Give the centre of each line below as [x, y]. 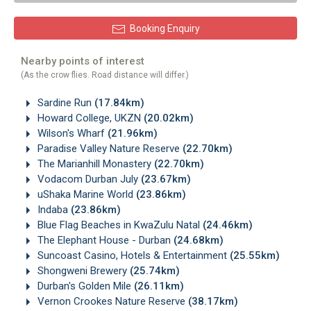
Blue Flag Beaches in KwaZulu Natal [119, 225]
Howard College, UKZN [89, 118]
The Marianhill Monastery [94, 164]
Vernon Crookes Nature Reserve [111, 302]
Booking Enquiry [165, 28]
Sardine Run [65, 103]
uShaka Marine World [85, 195]
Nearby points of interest [83, 61]
